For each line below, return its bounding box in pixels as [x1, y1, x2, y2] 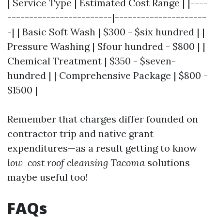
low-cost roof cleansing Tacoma [7, 156, 145, 169]
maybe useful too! [7, 171, 88, 184]
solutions [145, 156, 190, 169]
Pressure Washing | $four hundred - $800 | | [7, 40, 205, 53]
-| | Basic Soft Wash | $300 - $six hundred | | [7, 26, 205, 38]
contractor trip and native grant [7, 127, 154, 140]
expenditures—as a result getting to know [7, 142, 197, 155]
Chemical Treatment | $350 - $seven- [7, 55, 176, 67]
